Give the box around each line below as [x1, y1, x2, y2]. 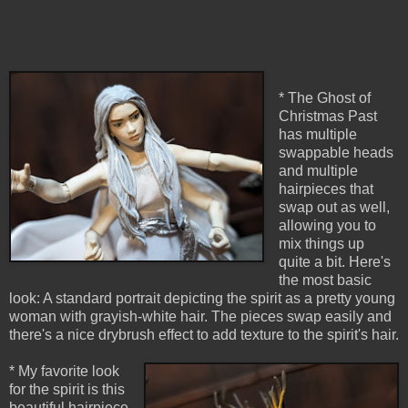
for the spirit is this [9, 382, 125, 398]
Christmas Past [278, 108, 377, 125]
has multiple [278, 127, 357, 143]
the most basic [278, 272, 372, 289]
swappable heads [278, 145, 393, 161]
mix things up [278, 236, 364, 252]
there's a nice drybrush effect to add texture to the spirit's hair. [9, 327, 399, 343]
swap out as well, [278, 199, 390, 216]
